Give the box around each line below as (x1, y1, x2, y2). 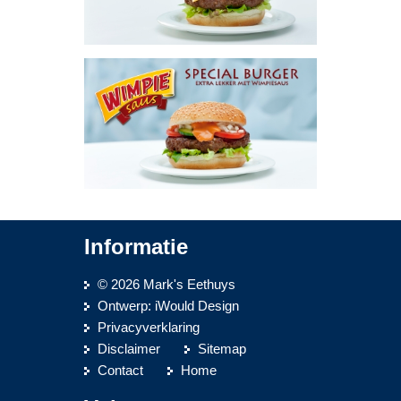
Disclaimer (98, 341, 160, 357)
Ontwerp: (98, 298, 155, 314)
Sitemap (198, 341, 246, 357)
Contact (98, 363, 143, 379)
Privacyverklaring (98, 320, 200, 336)
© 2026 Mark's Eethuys (98, 277, 235, 293)
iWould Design (155, 298, 239, 314)
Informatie (84, 235, 188, 260)
